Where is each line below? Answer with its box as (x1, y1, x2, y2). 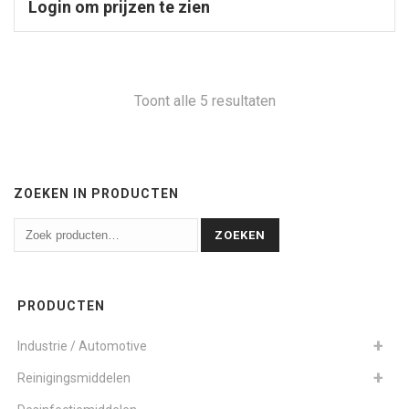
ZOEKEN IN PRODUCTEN (14, 185, 179, 201)
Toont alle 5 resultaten (133, 91, 276, 110)
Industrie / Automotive (17, 338, 147, 353)
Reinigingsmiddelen (17, 370, 131, 385)
